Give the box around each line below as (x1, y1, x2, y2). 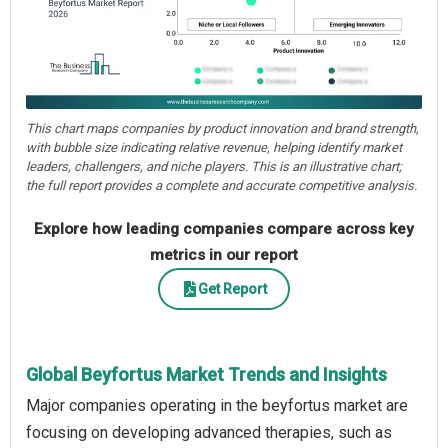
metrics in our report (150, 246, 298, 265)
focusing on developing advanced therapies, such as (26, 423, 392, 443)
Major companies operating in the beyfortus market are (26, 396, 408, 416)
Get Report (197, 280, 267, 297)
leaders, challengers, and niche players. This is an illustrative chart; (26, 159, 402, 175)
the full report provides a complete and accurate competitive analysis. (26, 178, 417, 194)
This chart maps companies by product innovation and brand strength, (26, 121, 419, 137)
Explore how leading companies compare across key (34, 220, 414, 239)
